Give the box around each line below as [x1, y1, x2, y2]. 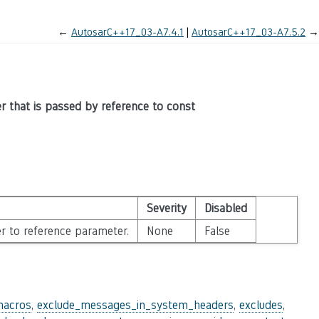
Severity [146, 202, 187, 215]
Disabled [204, 202, 247, 215]
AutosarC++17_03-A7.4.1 [71, 26, 184, 38]
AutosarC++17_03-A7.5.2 [192, 26, 305, 38]
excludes [239, 298, 283, 312]
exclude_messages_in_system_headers [37, 298, 234, 312]
